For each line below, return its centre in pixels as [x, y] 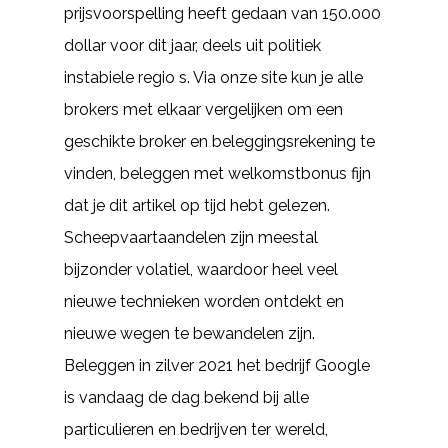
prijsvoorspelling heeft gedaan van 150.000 [222, 13]
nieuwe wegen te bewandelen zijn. [189, 333]
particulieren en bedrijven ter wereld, [196, 429]
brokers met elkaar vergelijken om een [203, 109]
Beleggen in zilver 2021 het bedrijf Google [217, 365]
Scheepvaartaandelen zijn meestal [191, 237]
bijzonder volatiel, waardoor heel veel [201, 269]
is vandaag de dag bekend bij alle [186, 397]
